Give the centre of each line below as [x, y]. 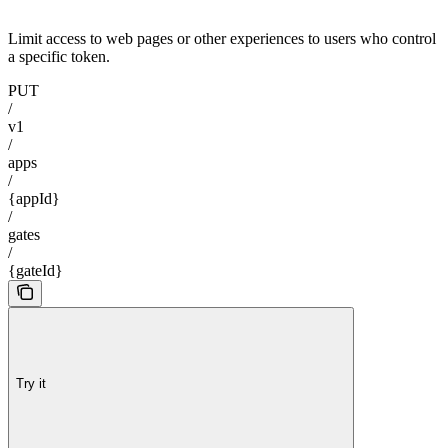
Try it [31, 384]
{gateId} [35, 270]
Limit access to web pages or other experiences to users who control [222, 38]
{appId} [34, 198]
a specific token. [59, 56]
